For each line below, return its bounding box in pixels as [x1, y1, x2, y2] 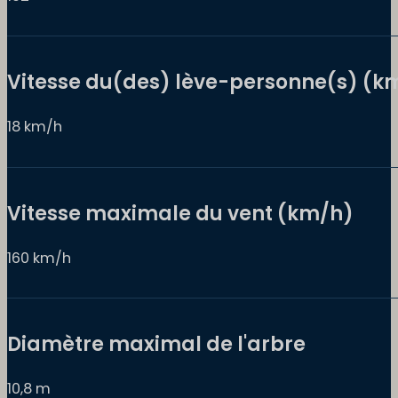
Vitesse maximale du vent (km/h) [7, 199, 354, 227]
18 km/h [7, 116, 62, 138]
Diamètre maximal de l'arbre [7, 330, 306, 358]
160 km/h [7, 247, 71, 268]
